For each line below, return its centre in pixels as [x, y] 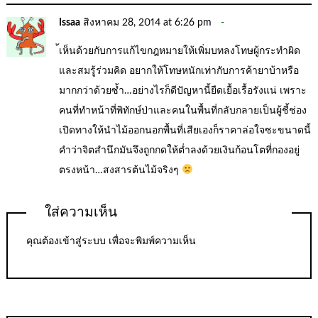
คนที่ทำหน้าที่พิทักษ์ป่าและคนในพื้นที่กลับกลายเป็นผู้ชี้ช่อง [183, 110]
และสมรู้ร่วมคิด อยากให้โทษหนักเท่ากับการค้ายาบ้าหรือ [179, 71]
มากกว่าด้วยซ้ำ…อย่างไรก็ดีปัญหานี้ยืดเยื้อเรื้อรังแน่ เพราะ [183, 91]
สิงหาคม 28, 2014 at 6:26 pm [148, 23]
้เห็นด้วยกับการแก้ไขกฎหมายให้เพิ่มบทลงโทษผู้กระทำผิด [180, 51]
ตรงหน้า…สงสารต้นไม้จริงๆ [121, 170]
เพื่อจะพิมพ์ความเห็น [151, 241]
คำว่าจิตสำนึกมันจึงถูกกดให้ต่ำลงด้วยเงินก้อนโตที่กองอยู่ [180, 150]
